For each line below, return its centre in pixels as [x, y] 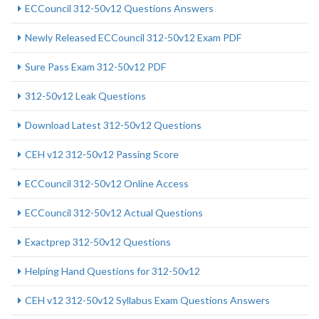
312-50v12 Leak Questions [85, 96]
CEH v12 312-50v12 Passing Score [102, 154]
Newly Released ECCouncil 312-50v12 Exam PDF [133, 37]
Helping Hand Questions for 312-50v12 [113, 271]
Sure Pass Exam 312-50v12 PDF [95, 67]
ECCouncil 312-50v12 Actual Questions [114, 213]
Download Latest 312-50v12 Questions [113, 125]
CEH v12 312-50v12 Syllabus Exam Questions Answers [147, 300]
